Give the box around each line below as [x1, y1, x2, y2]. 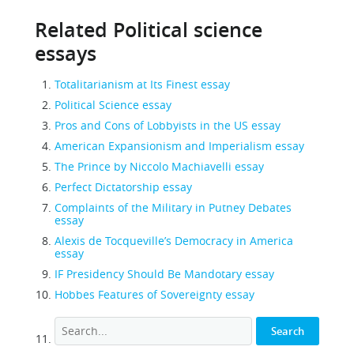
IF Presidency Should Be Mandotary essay [55, 266, 274, 281]
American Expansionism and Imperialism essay [55, 138, 304, 153]
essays [35, 40, 96, 67]
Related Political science [35, 17, 262, 43]
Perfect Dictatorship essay [55, 179, 192, 194]
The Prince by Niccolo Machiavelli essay [55, 159, 264, 174]
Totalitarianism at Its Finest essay [55, 77, 230, 92]
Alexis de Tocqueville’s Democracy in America [55, 233, 293, 248]
